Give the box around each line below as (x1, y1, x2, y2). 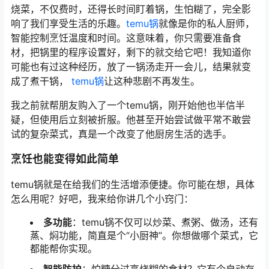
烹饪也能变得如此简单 (11, 152, 119, 165)
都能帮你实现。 (30, 242, 97, 255)
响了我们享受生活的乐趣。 (11, 17, 126, 29)
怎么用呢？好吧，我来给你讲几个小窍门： (11, 192, 193, 205)
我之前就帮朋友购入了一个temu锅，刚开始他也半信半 (11, 98, 245, 111)
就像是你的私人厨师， (159, 17, 255, 29)
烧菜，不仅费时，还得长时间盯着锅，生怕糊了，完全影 (11, 2, 251, 15)
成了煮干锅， (11, 74, 71, 87)
